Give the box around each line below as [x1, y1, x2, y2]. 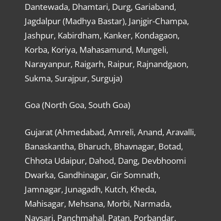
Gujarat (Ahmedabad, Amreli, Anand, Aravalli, [24, 126, 196, 138]
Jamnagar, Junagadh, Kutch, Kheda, [24, 183, 156, 195]
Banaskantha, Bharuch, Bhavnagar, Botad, [24, 140, 183, 152]
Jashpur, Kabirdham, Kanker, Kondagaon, [24, 29, 180, 41]
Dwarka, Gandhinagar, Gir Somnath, [24, 169, 160, 181]
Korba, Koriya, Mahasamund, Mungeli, [24, 43, 168, 55]
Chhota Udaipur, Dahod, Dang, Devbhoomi [24, 154, 186, 166]
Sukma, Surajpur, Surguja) [24, 72, 122, 84]
